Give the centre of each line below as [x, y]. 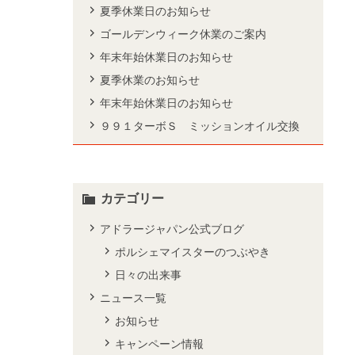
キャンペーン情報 [160, 344]
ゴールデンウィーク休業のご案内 [183, 34]
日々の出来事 [149, 275]
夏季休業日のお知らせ [155, 11]
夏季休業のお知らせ [150, 80]
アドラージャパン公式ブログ [172, 229]
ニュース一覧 [133, 298]
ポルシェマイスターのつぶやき [193, 252]
